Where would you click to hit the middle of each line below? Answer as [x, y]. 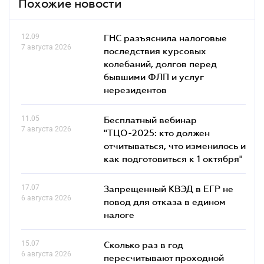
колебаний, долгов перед [160, 63]
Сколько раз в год [143, 244]
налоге [119, 214]
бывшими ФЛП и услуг [154, 76]
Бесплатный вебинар [150, 119]
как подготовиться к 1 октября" [173, 158]
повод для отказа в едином [165, 201]
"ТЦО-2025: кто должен [157, 132]
